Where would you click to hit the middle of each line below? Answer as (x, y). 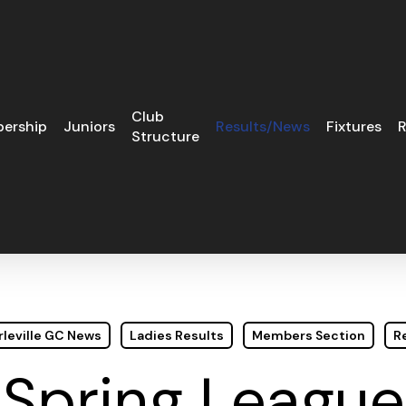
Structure (166, 136)
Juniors (90, 126)
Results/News (263, 126)
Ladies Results (176, 335)
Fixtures (354, 126)
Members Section (308, 335)
